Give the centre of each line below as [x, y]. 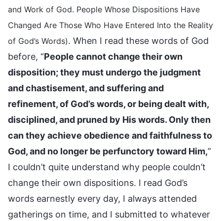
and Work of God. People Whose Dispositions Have [104, 9]
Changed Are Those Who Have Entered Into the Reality [110, 25]
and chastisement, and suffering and [86, 88]
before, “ [26, 56]
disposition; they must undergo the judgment [104, 72]
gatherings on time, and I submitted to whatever [109, 214]
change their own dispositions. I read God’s [98, 183]
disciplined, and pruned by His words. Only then [109, 119]
